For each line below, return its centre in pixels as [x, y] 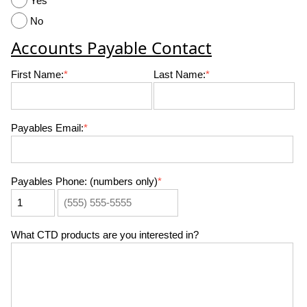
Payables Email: [47, 128]
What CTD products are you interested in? [105, 235]
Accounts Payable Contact [111, 48]
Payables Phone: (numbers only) [84, 181]
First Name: [37, 74]
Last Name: [179, 74]
